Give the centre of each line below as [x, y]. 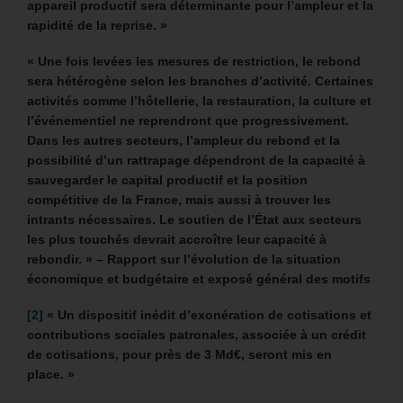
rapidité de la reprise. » [97, 26]
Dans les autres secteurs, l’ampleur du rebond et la [184, 141]
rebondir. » [60, 260]
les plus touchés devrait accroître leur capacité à [177, 240]
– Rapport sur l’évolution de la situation [217, 260]
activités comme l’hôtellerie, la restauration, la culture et [199, 101]
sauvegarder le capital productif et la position [167, 180]
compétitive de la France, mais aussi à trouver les [179, 200]
